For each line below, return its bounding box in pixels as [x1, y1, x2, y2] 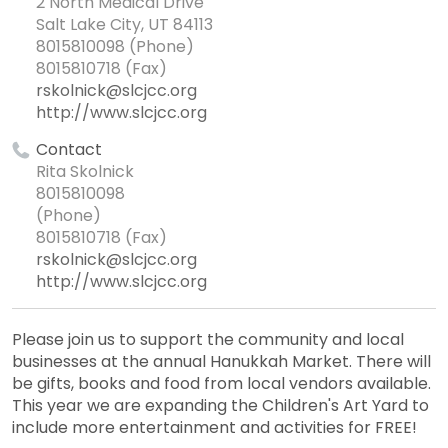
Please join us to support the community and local [12, 328, 404, 352]
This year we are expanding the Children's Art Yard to [12, 394, 429, 418]
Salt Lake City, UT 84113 [36, 13, 213, 37]
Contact [36, 138, 102, 162]
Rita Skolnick [36, 160, 134, 184]
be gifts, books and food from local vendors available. [12, 372, 431, 396]
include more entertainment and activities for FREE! [12, 416, 417, 440]
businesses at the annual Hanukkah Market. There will [12, 350, 431, 374]
